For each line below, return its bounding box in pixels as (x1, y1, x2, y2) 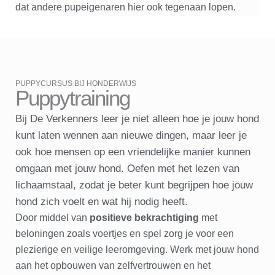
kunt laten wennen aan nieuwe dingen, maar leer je (15, 129, 247, 141)
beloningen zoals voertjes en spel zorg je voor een (15, 228, 234, 239)
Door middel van (15, 212, 90, 223)
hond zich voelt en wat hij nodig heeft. (15, 195, 191, 207)
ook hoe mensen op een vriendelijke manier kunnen (15, 145, 250, 158)
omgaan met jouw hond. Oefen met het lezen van (15, 162, 239, 174)
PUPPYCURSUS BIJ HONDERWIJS (15, 79, 136, 88)
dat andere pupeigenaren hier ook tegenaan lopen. (15, 1, 236, 12)
